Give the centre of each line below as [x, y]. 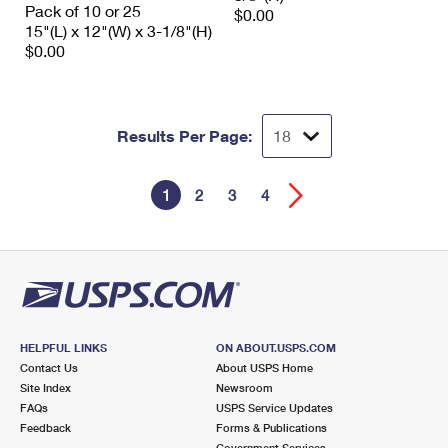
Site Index [45, 388]
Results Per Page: [184, 136]
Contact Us [49, 368]
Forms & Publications [271, 428]
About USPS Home [264, 368]
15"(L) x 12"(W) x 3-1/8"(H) [118, 31]
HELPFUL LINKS [63, 348]
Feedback [45, 428]
